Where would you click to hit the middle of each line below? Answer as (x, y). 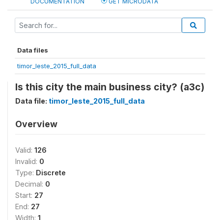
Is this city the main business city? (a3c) (110, 87)
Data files (33, 50)
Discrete (51, 172)
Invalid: (27, 161)
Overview (36, 124)
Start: (25, 195)
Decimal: (30, 184)
